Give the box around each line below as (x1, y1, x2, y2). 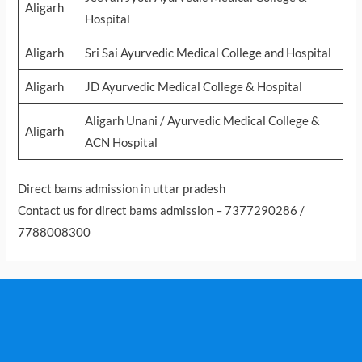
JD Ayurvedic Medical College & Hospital (84, 80, 302, 95)
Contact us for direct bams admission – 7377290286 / (18, 204, 305, 218)
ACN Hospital (84, 136, 158, 150)
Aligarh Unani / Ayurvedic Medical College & (84, 114, 320, 128)
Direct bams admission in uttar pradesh (18, 182, 226, 196)
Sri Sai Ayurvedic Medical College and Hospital (84, 46, 331, 61)
